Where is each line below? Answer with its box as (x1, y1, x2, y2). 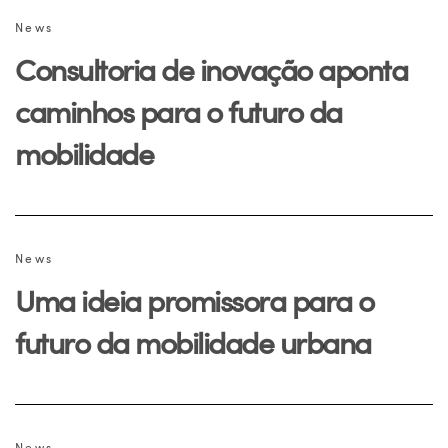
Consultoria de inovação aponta (15, 48, 407, 90)
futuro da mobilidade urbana (15, 321, 371, 363)
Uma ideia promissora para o (15, 279, 374, 321)
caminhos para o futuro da (15, 90, 342, 132)
